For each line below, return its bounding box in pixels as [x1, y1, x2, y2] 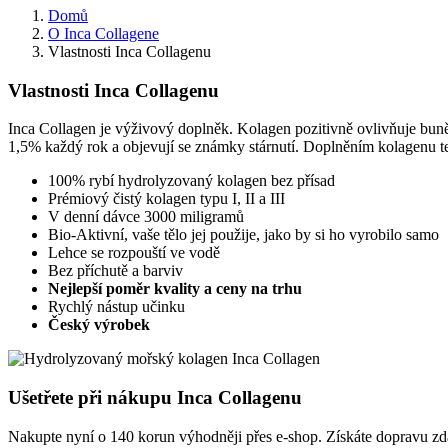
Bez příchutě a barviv [48, 262, 183, 280]
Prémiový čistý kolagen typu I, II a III [48, 190, 285, 208]
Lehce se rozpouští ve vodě [48, 244, 220, 262]
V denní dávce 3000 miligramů [48, 208, 244, 226]
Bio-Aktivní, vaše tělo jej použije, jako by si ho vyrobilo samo [48, 226, 439, 244]
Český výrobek [48, 316, 154, 334]
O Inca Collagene [48, 25, 159, 42]
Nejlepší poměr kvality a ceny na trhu [48, 280, 302, 298]
